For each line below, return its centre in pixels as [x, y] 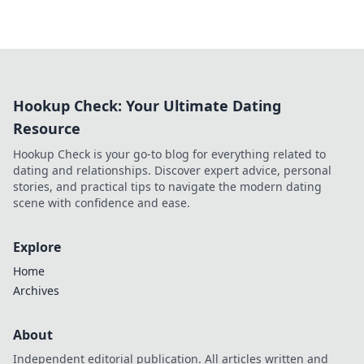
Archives [36, 290]
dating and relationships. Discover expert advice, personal [172, 170]
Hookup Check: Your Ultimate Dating [147, 106]
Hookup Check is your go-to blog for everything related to [169, 154]
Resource [47, 128]
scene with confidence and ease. [102, 203]
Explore [37, 247]
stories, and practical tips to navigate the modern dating [167, 186]
